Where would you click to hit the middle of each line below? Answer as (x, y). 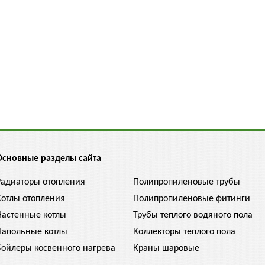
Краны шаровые (166, 248)
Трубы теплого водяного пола (193, 215)
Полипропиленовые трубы (187, 182)
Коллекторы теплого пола (184, 232)
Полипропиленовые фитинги (192, 199)
